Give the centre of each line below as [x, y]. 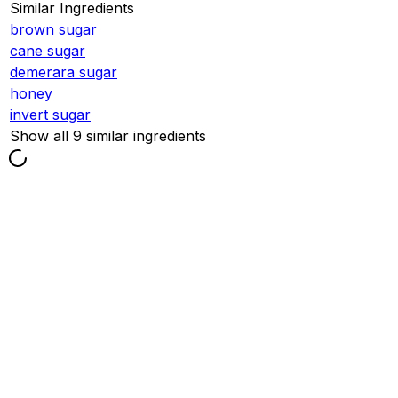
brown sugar [53, 29]
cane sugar [48, 50]
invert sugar [50, 114]
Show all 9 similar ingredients [108, 135]
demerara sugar [64, 72]
